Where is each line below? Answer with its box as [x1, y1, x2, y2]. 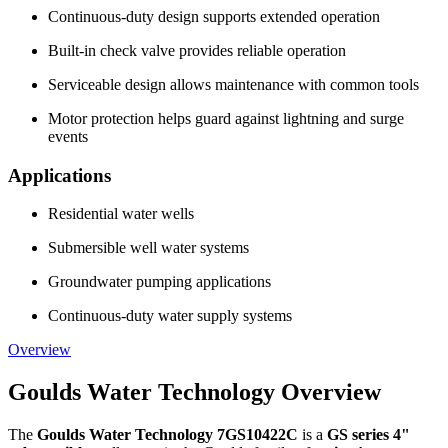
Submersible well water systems [48, 239, 249, 257]
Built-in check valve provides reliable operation [48, 42, 346, 59]
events [48, 128, 88, 145]
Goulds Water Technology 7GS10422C [37, 426, 298, 444]
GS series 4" [327, 426, 410, 444]
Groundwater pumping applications [48, 273, 271, 291]
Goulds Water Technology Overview [8, 379, 381, 406]
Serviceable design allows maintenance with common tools [48, 76, 419, 93]
